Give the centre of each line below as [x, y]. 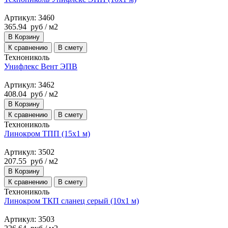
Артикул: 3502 [29, 152]
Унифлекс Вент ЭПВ [41, 66]
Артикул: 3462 [29, 84]
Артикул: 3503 [29, 219]
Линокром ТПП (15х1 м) [47, 133]
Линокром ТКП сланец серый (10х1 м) [72, 201]
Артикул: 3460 [29, 17]
